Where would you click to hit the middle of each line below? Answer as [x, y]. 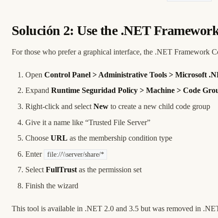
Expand [38, 91]
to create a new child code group [159, 106]
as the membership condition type [120, 138]
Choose [38, 138]
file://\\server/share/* [75, 154]
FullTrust [61, 170]
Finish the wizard [52, 185]
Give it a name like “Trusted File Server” [88, 122]
